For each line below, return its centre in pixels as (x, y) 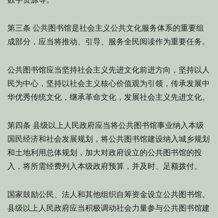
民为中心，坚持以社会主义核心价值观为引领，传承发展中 (109, 83)
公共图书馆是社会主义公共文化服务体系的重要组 (117, 28)
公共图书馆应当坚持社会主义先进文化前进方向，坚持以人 (109, 70)
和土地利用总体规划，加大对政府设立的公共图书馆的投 (105, 153)
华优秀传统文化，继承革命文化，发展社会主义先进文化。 (109, 97)
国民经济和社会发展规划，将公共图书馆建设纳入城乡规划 (109, 139)
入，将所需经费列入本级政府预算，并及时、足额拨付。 (105, 166)
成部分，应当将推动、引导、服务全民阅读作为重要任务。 (109, 42)
